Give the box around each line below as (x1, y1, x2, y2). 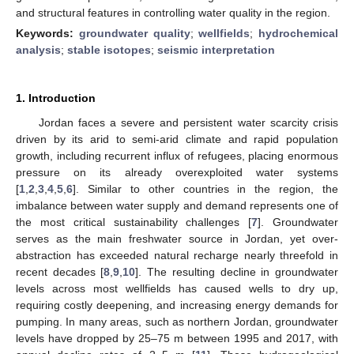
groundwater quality (78, 26, 190, 40)
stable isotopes (67, 43, 151, 56)
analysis (16, 43, 61, 56)
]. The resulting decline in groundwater (135, 265, 339, 278)
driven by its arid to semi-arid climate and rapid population (16, 132, 338, 145)
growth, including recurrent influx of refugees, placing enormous (16, 149, 338, 162)
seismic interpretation (157, 43, 275, 56)
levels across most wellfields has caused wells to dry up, (16, 281, 338, 295)
